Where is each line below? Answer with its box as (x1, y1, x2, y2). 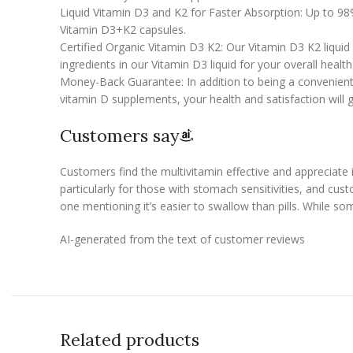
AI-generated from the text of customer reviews (60, 231, 305, 247)
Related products (60, 328, 199, 351)
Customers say (60, 124, 180, 147)
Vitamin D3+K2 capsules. (60, 21, 186, 37)
